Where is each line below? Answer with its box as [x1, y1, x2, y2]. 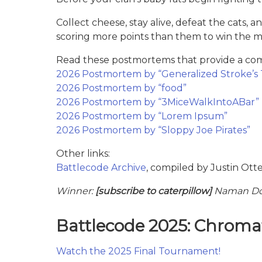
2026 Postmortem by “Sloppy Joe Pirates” [56, 124, 250, 136]
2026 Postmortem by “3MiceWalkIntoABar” [56, 96, 259, 108]
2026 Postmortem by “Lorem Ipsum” [56, 110, 227, 122]
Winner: [56, 185, 95, 196]
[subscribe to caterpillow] [95, 185, 212, 196]
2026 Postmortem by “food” [56, 82, 187, 94]
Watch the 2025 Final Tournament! [56, 245, 220, 257]
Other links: [56, 147, 110, 159]
